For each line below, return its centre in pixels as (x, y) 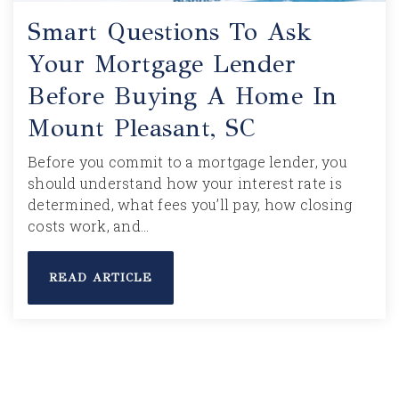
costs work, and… (88, 226)
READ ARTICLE (101, 278)
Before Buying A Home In (183, 96)
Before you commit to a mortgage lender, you (187, 162)
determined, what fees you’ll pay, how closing (190, 204)
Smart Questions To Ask (170, 32)
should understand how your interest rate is (185, 183)
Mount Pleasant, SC (141, 128)
